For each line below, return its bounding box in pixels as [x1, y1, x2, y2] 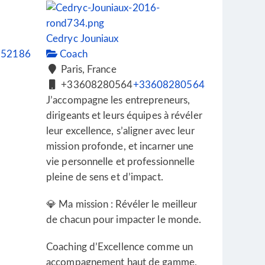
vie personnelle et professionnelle [46, 157, 195, 167]
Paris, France [59, 64, 117, 75]
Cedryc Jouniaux [46, 34, 119, 44]
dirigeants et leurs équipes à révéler [46, 111, 202, 121]
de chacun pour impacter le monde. [46, 215, 202, 225]
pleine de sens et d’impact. [46, 172, 163, 182]
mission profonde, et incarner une [46, 141, 194, 151]
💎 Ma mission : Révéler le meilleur [46, 199, 198, 209]
